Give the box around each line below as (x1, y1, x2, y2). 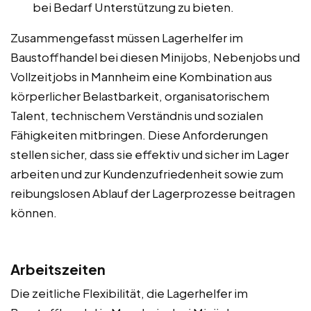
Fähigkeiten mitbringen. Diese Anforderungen (10, 126, 268, 142)
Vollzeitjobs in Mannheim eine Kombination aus (10, 68, 272, 84)
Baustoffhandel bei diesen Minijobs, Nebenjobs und (10, 49, 300, 65)
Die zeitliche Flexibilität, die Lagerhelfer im (10, 285, 248, 301)
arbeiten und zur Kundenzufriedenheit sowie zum (10, 165, 283, 181)
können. (10, 204, 57, 220)
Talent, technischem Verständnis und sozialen (10, 107, 263, 123)
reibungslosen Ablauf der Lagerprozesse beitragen (10, 185, 295, 201)
